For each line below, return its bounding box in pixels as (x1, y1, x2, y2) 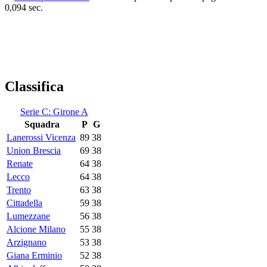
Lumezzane (7, 211, 50, 222)
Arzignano (7, 237, 46, 248)
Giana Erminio (7, 250, 62, 261)
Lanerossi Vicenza (7, 132, 76, 143)
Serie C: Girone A (20, 107, 88, 117)
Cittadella (7, 198, 42, 209)
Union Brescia (7, 145, 61, 156)
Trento (7, 185, 31, 195)
